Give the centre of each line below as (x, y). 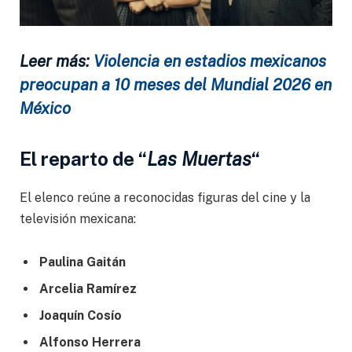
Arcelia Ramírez (88, 289)
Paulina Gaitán (82, 262)
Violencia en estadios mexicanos (210, 61)
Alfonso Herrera (90, 343)
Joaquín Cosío (81, 316)
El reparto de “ (83, 158)
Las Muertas (199, 158)
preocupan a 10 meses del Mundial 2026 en (176, 84)
